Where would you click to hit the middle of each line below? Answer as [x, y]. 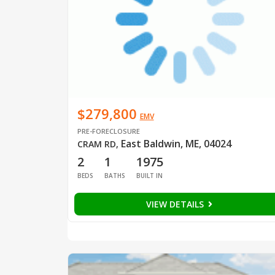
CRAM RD [96, 144]
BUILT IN [149, 176]
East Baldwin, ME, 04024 [176, 144]
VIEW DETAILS [176, 204]
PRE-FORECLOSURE [108, 131]
